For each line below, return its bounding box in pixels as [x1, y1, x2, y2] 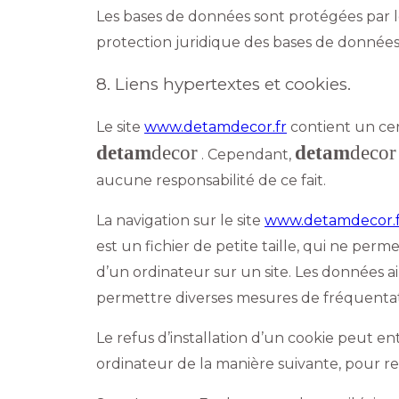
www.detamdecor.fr [144, 118, 287, 136]
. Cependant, [198, 146, 295, 164]
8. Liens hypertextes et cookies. [96, 74, 351, 95]
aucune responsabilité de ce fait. [96, 172, 326, 190]
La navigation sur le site [96, 212, 265, 230]
